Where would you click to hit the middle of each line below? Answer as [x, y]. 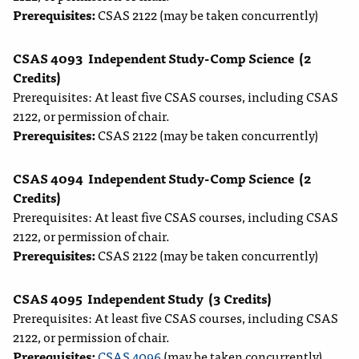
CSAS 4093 [48, 58]
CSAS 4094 [48, 178]
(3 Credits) [240, 298]
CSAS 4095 [48, 298]
